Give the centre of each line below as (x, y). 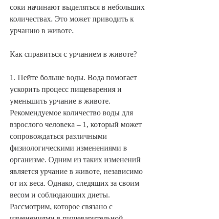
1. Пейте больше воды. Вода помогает (73, 77)
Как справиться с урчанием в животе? (73, 54)
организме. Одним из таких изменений (75, 159)
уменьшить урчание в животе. (60, 101)
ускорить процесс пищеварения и (66, 89)
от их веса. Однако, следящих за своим (75, 183)
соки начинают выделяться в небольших (77, 7)
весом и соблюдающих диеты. (60, 195)
